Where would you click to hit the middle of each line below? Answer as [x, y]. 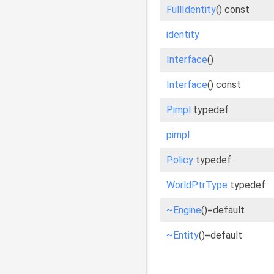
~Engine [184, 210]
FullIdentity [191, 9]
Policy [180, 160]
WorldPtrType [197, 185]
